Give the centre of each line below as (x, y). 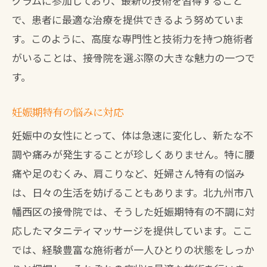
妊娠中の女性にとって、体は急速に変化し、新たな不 (133, 135)
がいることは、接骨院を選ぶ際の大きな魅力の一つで (133, 58)
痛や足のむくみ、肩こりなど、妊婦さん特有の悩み (128, 173)
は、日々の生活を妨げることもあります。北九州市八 (133, 192)
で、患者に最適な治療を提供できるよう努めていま (128, 19)
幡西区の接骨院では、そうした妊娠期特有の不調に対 (133, 211)
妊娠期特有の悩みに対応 (68, 112)
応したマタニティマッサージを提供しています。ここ (132, 230)
